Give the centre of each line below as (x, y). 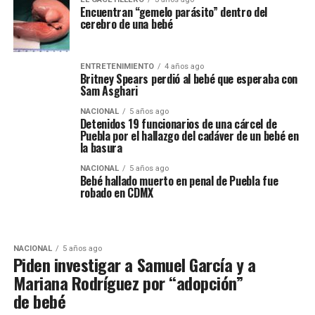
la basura (101, 148)
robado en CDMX (117, 193)
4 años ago (184, 67)
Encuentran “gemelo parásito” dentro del (174, 12)
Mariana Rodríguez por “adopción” (128, 283)
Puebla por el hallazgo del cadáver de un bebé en (189, 136)
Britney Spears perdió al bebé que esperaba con (188, 79)
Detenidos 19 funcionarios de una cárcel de (178, 124)
